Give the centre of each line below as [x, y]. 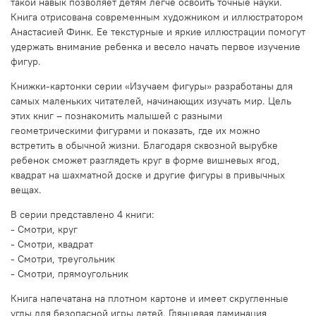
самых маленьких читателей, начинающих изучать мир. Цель [151, 101]
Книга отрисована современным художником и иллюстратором [157, 17]
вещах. [28, 190]
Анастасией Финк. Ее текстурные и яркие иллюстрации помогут [158, 32]
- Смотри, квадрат [52, 244]
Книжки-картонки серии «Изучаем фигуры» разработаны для [152, 86]
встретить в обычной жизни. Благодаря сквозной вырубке [144, 146]
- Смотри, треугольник [63, 259]
